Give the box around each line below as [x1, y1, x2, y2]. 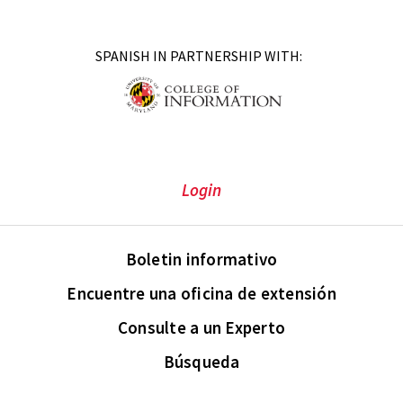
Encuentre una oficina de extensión [67, 282, 336, 305]
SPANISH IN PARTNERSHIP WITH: [95, 47, 302, 66]
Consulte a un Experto [117, 317, 286, 339]
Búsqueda [163, 351, 240, 373]
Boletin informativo [125, 248, 278, 271]
